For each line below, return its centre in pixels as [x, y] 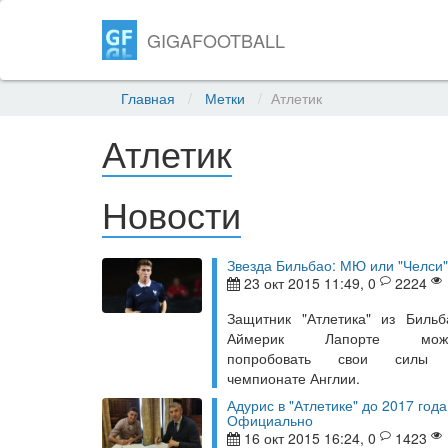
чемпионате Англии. [293, 378]
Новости [171, 216]
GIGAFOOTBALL [216, 40]
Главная [148, 98]
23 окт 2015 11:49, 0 [310, 283]
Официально [270, 420]
